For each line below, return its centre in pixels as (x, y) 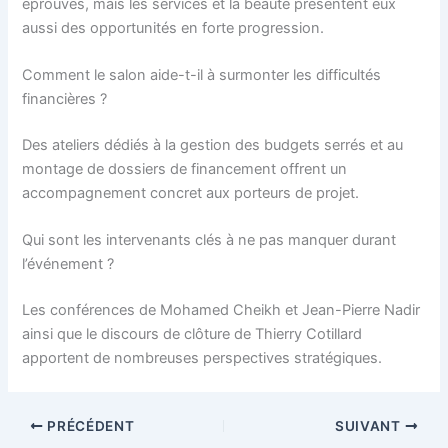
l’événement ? (68, 264)
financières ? (65, 99)
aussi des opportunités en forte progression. (173, 27)
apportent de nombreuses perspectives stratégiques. (202, 358)
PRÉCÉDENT (89, 425)
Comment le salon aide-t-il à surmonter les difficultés (202, 75)
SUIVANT (370, 425)
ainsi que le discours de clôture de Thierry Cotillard (192, 334)
